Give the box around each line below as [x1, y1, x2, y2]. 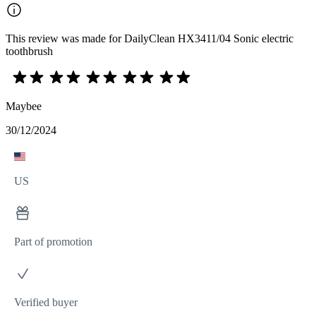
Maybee [6, 99, 42, 112]
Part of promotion [14, 235, 92, 248]
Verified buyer [14, 296, 78, 308]
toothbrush [6, 44, 53, 57]
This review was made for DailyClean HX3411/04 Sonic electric [6, 32, 293, 44]
